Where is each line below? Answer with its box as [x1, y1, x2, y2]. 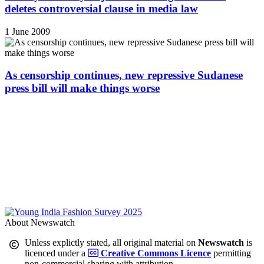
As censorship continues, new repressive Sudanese [5, 69, 243, 82]
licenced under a [25, 248, 88, 259]
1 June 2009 [5, 26, 50, 37]
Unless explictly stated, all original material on [25, 237, 199, 248]
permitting [211, 248, 252, 259]
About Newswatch [5, 217, 75, 228]
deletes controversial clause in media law [5, 2, 198, 15]
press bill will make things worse [5, 82, 160, 95]
